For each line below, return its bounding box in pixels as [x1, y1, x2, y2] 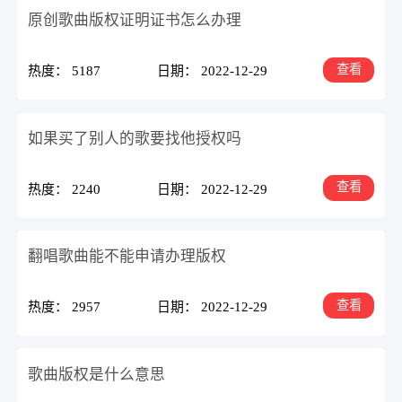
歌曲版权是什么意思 [28, 365, 166, 383]
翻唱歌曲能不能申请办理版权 [28, 248, 227, 266]
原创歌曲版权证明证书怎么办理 [28, 12, 242, 30]
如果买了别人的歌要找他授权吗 [28, 129, 242, 147]
